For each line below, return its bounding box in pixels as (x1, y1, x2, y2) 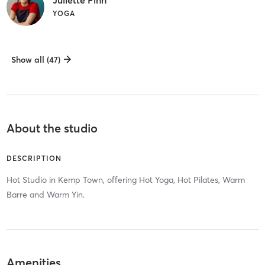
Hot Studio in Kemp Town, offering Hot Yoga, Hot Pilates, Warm (6, 174, 245, 185)
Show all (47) (11, 54, 60, 65)
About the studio (6, 120, 98, 135)
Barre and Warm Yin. (6, 189, 85, 200)
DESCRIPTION (6, 153, 62, 163)
